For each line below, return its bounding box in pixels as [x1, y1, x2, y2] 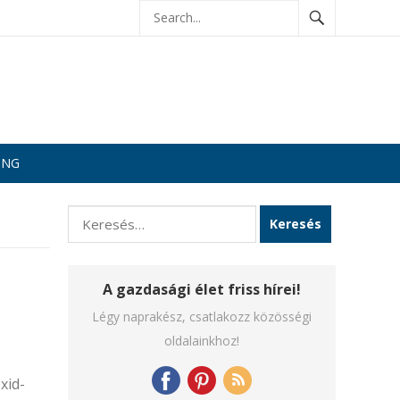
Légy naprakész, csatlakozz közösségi [92, 308, 312, 325]
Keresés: [67, 206, 123, 226]
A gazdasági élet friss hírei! [103, 279, 301, 299]
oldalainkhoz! [164, 332, 239, 349]
